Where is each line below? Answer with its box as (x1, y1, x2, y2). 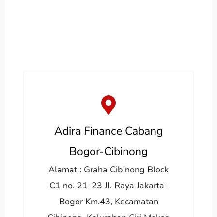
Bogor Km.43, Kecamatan (59, 195, 158, 207)
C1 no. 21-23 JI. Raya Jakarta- (49, 179, 168, 191)
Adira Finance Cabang (54, 123, 163, 139)
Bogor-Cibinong (69, 143, 148, 159)
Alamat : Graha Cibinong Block (48, 163, 169, 175)
